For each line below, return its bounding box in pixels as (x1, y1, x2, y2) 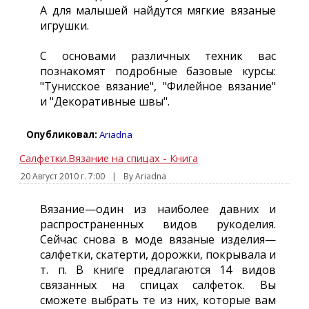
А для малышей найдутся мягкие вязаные (40, 3, 276, 18)
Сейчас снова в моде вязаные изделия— (40, 232, 276, 247)
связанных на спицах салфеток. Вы (40, 277, 276, 292)
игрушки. (40, 18, 89, 33)
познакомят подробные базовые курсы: (40, 63, 276, 79)
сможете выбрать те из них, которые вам (40, 292, 276, 308)
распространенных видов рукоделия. (40, 217, 276, 232)
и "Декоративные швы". (40, 94, 170, 109)
